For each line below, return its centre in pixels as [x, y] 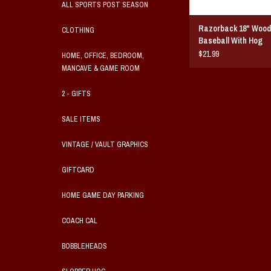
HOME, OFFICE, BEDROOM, [103, 56]
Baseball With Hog [230, 41]
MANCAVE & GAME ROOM [101, 68]
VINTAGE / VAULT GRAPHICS [105, 145]
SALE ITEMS [81, 119]
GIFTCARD [78, 170]
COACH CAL [80, 221]
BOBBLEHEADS [84, 246]
